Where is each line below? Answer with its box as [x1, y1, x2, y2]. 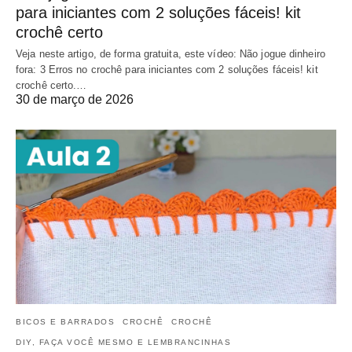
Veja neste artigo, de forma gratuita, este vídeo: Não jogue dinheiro [16, 48, 325, 60]
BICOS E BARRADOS [16, 317, 115, 326]
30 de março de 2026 [16, 93, 134, 107]
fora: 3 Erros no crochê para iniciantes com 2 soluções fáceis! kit [16, 64, 318, 76]
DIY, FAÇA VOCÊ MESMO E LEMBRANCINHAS [16, 337, 231, 346]
